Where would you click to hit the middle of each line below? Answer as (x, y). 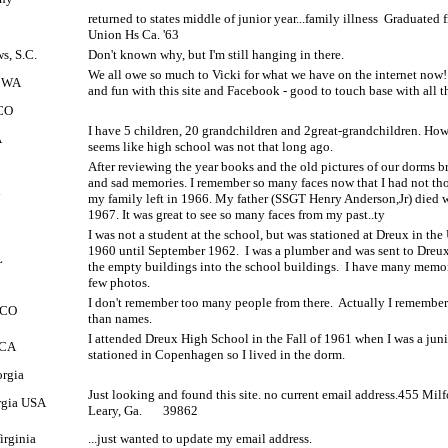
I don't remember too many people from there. (210, 302)
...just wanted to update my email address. (200, 438)
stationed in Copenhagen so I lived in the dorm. (216, 354)
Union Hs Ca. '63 (133, 34)
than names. (120, 318)
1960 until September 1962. (163, 250)
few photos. (119, 282)
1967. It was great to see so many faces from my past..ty (236, 214)
